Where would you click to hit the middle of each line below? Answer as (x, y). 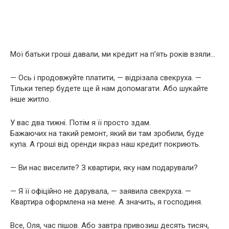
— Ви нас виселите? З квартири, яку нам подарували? (104, 167)
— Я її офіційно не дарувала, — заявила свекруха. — (101, 191)
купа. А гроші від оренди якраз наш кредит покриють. (105, 144)
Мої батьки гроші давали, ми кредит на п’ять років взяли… (113, 54)
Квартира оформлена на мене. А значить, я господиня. (106, 202)
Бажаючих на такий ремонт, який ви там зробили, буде (107, 133)
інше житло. (30, 99)
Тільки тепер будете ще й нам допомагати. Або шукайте (109, 88)
